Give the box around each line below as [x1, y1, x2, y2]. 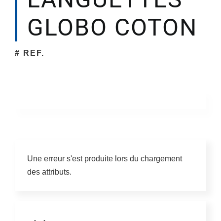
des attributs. [27, 168, 72, 176]
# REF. [14, 49, 44, 57]
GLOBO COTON [27, 13, 197, 41]
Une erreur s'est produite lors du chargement [27, 154, 182, 163]
